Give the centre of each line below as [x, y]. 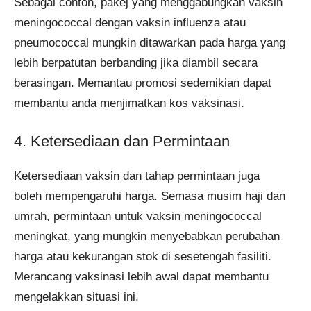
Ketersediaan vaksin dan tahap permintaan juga [137, 176]
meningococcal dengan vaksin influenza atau [130, 22]
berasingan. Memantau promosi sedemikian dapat [143, 83]
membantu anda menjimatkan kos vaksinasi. [129, 103]
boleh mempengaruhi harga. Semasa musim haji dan [150, 196]
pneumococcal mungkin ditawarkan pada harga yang [150, 42]
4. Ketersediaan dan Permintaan [122, 142]
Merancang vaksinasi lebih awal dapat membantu [141, 277]
